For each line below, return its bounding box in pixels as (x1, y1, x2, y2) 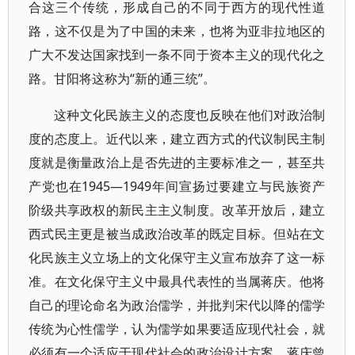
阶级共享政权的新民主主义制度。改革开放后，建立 (29, 201, 326, 219)
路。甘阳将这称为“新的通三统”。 (29, 70, 216, 87)
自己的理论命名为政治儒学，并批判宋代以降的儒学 (29, 296, 326, 314)
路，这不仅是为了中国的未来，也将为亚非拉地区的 (29, 22, 326, 40)
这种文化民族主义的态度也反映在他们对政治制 (54, 106, 326, 124)
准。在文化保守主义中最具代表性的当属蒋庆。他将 (29, 273, 326, 290)
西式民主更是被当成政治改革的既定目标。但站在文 (29, 225, 326, 242)
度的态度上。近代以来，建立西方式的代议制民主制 (29, 130, 326, 147)
